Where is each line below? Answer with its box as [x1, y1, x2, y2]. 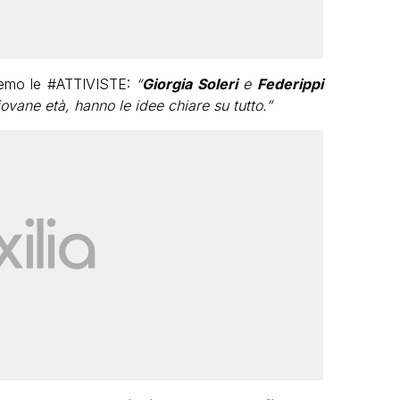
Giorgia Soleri [142, 74, 237, 93]
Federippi [256, 74, 323, 93]
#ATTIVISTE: [46, 74, 136, 93]
